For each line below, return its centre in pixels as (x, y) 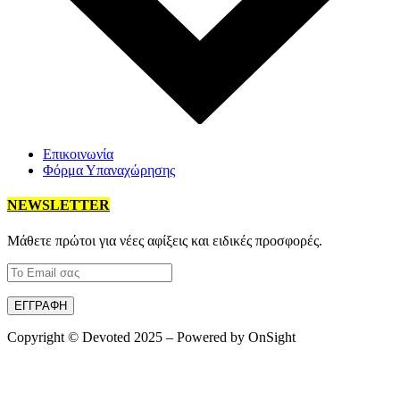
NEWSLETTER (58, 205)
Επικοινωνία (78, 154)
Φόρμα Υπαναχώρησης (109, 171)
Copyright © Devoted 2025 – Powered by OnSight (151, 337)
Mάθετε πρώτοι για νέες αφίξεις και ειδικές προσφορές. (165, 240)
